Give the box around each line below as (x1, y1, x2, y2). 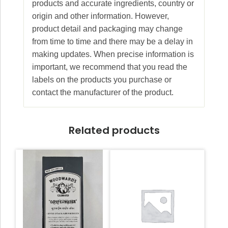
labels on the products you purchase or (32, 75, 172, 84)
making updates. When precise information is (32, 49, 194, 59)
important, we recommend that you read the (32, 62, 187, 71)
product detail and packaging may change (32, 24, 183, 33)
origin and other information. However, (32, 11, 169, 20)
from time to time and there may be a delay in (32, 37, 193, 46)
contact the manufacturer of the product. (32, 88, 174, 97)
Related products (68, 123, 160, 137)
